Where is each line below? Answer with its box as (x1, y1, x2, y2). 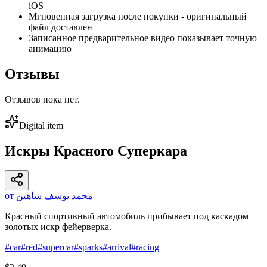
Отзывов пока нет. (5, 94, 80, 104)
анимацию (29, 43, 72, 54)
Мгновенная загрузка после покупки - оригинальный (29, 11, 247, 21)
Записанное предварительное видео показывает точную (29, 32, 257, 43)
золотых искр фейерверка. (5, 222, 111, 232)
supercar (42, 242, 74, 253)
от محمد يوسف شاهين (16, 191, 93, 201)
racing (136, 242, 159, 253)
